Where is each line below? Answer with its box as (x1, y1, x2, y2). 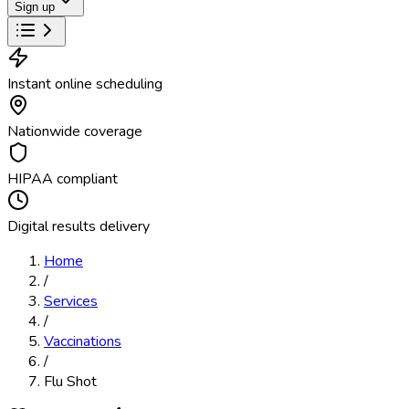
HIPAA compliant (7, 169, 118, 189)
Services (44, 291, 98, 311)
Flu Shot (44, 372, 97, 392)
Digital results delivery (7, 216, 150, 236)
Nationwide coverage (7, 121, 142, 142)
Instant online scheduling (7, 74, 163, 94)
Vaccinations (44, 331, 121, 351)
